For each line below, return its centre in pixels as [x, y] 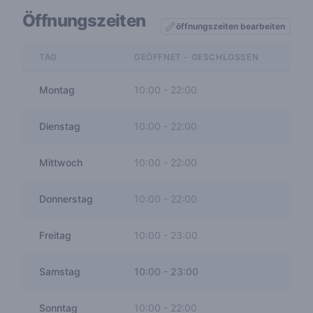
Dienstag [60, 126]
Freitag [55, 235]
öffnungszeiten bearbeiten [231, 26]
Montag [57, 90]
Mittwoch [61, 162]
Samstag [60, 271]
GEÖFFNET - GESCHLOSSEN [197, 57]
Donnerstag [66, 199]
